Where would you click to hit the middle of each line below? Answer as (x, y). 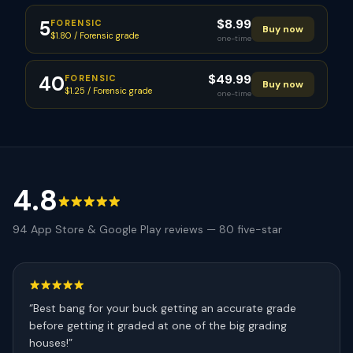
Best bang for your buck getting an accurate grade (165, 308)
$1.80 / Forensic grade (95, 35)
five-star (258, 229)
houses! (49, 343)
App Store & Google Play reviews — (123, 229)
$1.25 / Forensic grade (108, 91)
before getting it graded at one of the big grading (158, 325)
